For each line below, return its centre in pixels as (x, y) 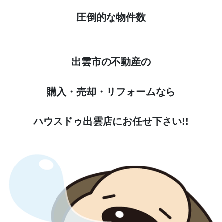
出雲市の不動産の (111, 62)
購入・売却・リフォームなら (111, 91)
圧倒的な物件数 (111, 17)
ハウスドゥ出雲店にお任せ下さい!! (111, 121)
